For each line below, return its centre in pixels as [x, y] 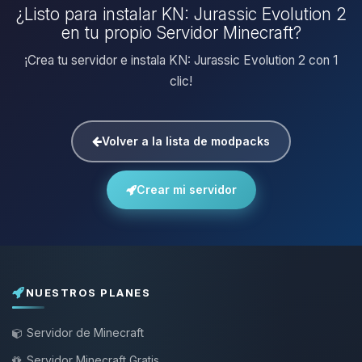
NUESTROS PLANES [88, 293]
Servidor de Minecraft [85, 333]
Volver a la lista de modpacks [186, 141]
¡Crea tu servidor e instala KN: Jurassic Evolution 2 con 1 [181, 60]
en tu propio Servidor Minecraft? [181, 33]
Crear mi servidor [186, 189]
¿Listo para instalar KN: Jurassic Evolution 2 [181, 14]
